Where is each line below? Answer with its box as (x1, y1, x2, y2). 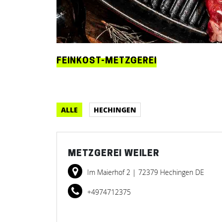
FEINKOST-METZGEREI (56, 56, 157, 66)
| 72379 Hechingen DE (132, 167, 204, 177)
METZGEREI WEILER (68, 149, 160, 159)
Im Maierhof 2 (87, 167, 132, 177)
